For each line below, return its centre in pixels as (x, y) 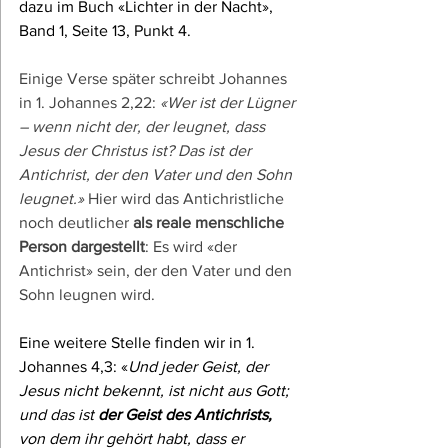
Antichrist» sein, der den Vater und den (157, 271)
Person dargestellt (82, 247)
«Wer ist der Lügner (229, 103)
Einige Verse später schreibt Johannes (155, 79)
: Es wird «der (193, 247)
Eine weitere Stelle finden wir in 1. (139, 343)
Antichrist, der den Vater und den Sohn (157, 175)
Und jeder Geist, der (200, 367)
